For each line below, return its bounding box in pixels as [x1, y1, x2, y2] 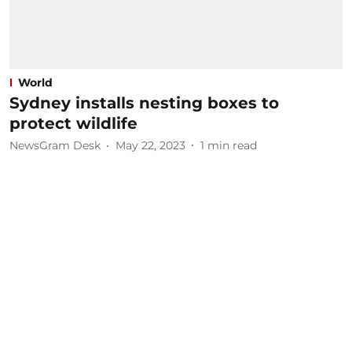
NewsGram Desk [9, 138, 101, 152]
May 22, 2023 [115, 138, 185, 152]
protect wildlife [9, 113, 137, 133]
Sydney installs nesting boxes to [9, 93, 279, 112]
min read [207, 138, 257, 152]
